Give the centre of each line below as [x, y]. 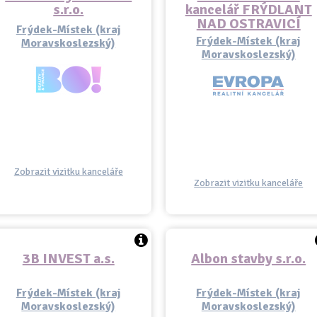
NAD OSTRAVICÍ [248, 24]
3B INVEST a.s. [68, 259]
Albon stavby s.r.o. [249, 259]
